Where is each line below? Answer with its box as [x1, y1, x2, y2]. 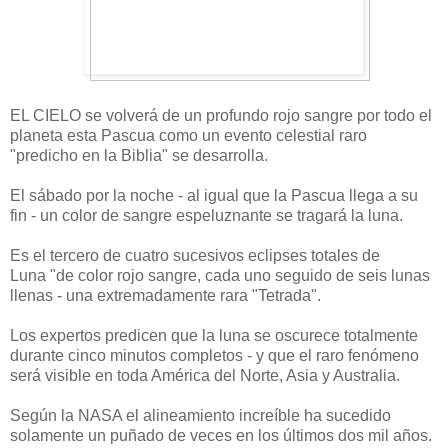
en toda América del [95, 366, 236, 384]
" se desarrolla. [162, 146, 268, 164]
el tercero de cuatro [33, 246, 169, 264]
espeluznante [172, 206, 276, 224]
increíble [239, 406, 300, 424]
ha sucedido [304, 406, 391, 424]
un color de [40, 206, 119, 224]
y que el [256, 346, 312, 364]
